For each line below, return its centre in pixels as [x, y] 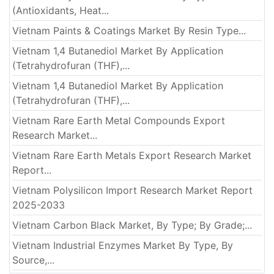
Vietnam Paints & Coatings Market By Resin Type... [129, 31]
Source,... [33, 260]
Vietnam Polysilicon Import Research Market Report [132, 191]
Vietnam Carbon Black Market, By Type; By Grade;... [132, 225]
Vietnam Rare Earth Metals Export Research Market [132, 156]
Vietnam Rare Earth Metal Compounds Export [119, 121]
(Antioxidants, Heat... [61, 11]
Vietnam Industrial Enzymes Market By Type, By [123, 246]
